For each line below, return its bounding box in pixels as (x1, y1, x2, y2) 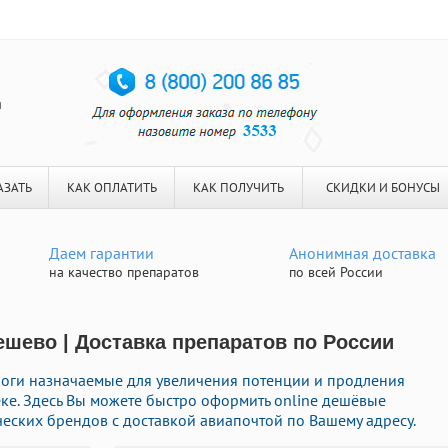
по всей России (289, 263, 383, 281)
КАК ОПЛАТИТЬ (66, 179, 157, 196)
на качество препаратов (49, 263, 199, 281)
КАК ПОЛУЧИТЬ (193, 179, 284, 196)
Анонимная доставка (289, 243, 436, 263)
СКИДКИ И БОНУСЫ (325, 179, 440, 196)
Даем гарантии (49, 243, 154, 263)
